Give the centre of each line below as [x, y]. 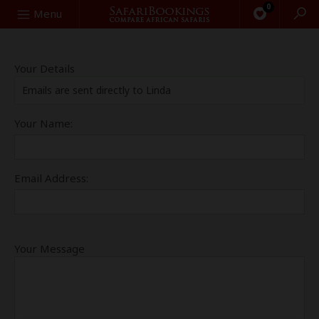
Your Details [45, 68]
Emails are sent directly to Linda [96, 90]
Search [23, 13]
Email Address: [51, 178]
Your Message [49, 249]
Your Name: [43, 123]
